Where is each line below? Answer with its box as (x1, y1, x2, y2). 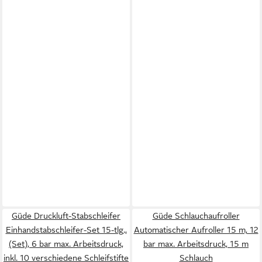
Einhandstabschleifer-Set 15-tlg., (5, 225, 127, 235)
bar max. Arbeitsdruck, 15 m (143, 239, 249, 249)
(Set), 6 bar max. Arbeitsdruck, (9, 239, 123, 249)
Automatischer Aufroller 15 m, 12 (133, 225, 258, 235)
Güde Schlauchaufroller (152, 211, 240, 220)
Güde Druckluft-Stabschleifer (12, 211, 120, 220)
